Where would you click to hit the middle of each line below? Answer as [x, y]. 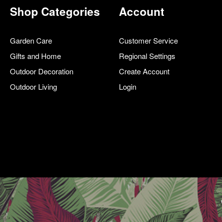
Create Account [144, 71]
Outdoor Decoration [42, 71]
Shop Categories [55, 12]
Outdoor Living [33, 87]
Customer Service [148, 41]
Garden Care [31, 41]
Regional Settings [147, 56]
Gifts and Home [35, 56]
